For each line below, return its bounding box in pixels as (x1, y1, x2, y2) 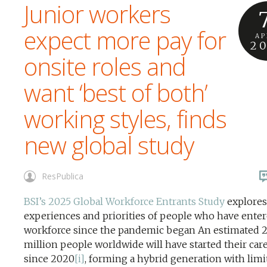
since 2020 (24, 253, 74, 265)
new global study (24, 129, 194, 162)
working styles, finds (24, 103, 226, 135)
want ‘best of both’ (24, 76, 207, 109)
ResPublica (42, 170, 83, 182)
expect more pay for (24, 24, 226, 57)
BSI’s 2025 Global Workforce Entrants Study (24, 195, 225, 207)
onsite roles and (24, 50, 186, 83)
